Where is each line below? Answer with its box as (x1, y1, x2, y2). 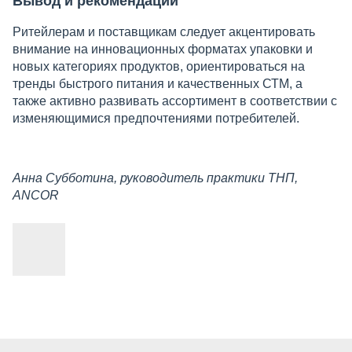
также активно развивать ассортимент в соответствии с (13, 93, 337, 108)
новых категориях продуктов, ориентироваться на (13, 59, 305, 73)
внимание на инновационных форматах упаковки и (13, 42, 313, 56)
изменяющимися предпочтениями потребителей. (13, 111, 299, 125)
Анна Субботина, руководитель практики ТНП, (13, 170, 298, 185)
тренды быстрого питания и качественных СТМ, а (13, 76, 302, 90)
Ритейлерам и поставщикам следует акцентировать (13, 24, 315, 38)
